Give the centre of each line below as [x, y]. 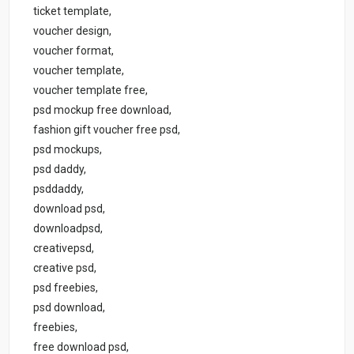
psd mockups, [68, 149]
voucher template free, [91, 90]
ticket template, [73, 11]
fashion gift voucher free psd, [107, 129]
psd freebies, [66, 287]
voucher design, [73, 30]
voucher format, [74, 50]
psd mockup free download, [103, 109]
